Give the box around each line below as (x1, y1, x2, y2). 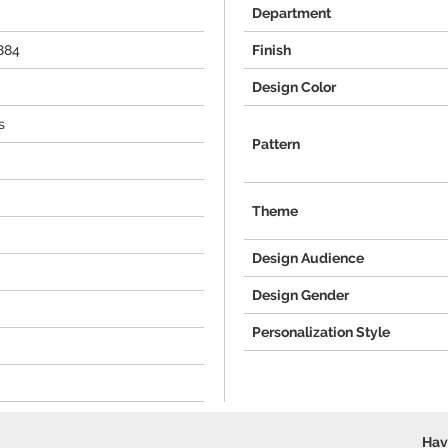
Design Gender (252, 287, 349, 303)
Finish (252, 42, 291, 58)
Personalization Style (252, 324, 390, 340)
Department (252, 5, 331, 21)
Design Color (252, 79, 336, 95)
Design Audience (252, 250, 364, 266)
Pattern (252, 136, 300, 152)
